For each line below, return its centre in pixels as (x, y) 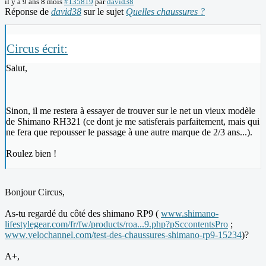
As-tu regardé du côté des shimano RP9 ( (83, 214)
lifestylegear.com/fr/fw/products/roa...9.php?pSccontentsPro (116, 224)
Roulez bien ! (31, 154)
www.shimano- (190, 214)
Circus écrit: (37, 49)
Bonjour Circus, (35, 192)
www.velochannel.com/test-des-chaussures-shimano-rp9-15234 (123, 235)
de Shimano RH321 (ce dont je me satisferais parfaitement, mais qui (133, 122)
